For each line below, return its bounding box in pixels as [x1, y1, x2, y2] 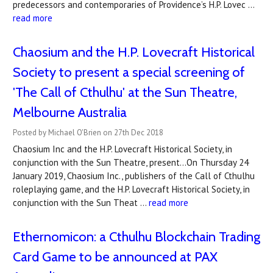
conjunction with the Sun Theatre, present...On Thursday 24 [13, 157, 249, 168]
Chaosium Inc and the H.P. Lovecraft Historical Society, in [13, 143, 232, 155]
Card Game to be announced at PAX [13, 249, 218, 265]
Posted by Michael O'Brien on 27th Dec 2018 [13, 127, 163, 138]
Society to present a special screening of [13, 64, 245, 80]
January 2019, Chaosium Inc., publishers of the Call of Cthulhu [13, 170, 255, 182]
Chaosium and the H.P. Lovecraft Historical [13, 44, 255, 60]
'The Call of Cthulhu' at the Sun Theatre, [13, 84, 237, 101]
